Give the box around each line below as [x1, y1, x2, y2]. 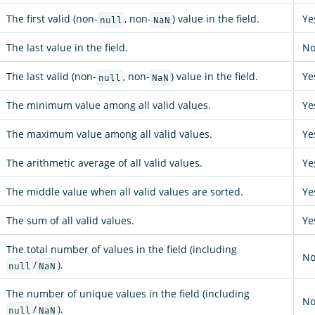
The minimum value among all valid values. [6, 98, 211, 112]
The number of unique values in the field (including [6, 287, 250, 301]
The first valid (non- [6, 12, 98, 26]
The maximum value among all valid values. [6, 127, 212, 141]
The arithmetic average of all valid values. [6, 156, 202, 170]
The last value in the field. [6, 41, 128, 55]
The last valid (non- [6, 70, 96, 84]
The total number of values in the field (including [6, 243, 237, 257]
